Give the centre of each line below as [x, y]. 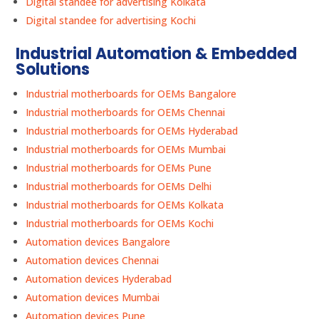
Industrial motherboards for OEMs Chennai [126, 113]
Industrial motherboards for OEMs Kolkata [125, 205]
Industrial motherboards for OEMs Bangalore [131, 94]
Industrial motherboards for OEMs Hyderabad [132, 131]
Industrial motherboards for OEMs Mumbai [126, 150]
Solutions [53, 70]
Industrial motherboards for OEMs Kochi [120, 224]
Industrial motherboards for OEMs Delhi [119, 187]
